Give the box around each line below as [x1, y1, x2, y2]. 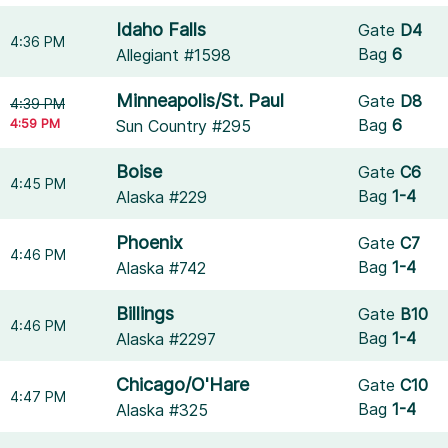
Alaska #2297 [116, 329, 217, 349]
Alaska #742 [116, 258, 207, 278]
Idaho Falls [116, 19, 207, 40]
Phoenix [116, 232, 184, 253]
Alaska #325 [116, 400, 209, 420]
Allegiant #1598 [116, 45, 232, 65]
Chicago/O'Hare [116, 374, 250, 395]
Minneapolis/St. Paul [116, 90, 285, 111]
